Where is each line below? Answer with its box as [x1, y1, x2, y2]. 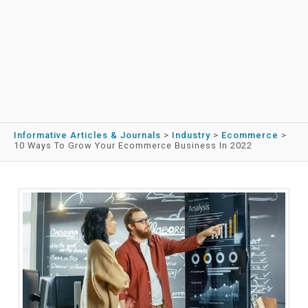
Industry [172, 130, 210, 141]
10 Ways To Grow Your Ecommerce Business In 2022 [14, 140, 252, 151]
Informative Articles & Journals [14, 130, 161, 141]
